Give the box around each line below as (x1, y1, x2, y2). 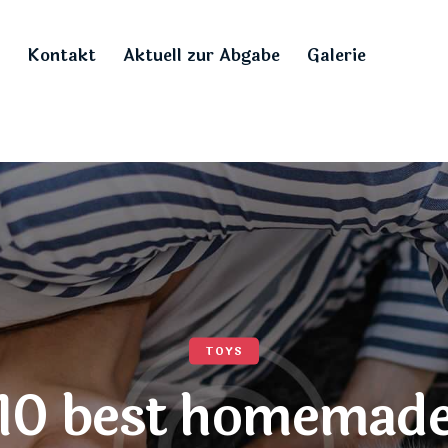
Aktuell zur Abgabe (122, 41, 280, 69)
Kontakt (26, 41, 96, 69)
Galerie (306, 41, 366, 69)
